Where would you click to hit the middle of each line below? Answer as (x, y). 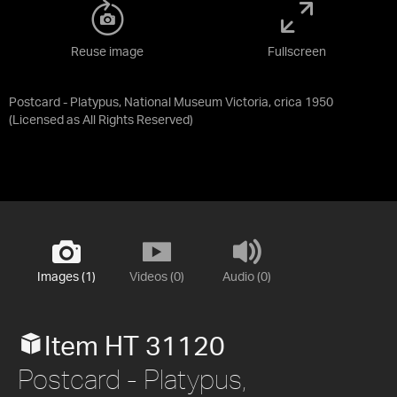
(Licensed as (46, 120)
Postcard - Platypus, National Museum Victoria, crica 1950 (171, 102)
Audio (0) (247, 277)
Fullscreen (297, 52)
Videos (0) (156, 277)
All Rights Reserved (136, 120)
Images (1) (66, 277)
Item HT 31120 (135, 347)
